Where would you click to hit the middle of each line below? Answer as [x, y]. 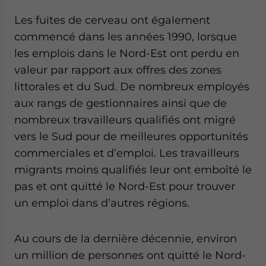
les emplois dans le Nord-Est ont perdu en [127, 53]
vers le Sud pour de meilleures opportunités [131, 136]
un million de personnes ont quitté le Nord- [130, 255]
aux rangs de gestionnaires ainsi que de [121, 103]
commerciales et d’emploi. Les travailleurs [127, 153]
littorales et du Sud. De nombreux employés [132, 86]
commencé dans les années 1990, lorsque [126, 36]
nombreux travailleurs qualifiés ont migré [125, 119]
